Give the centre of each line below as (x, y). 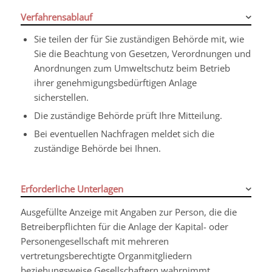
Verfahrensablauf (56, 17)
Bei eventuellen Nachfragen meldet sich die (124, 133)
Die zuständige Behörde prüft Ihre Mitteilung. (128, 115)
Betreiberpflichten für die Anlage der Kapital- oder (124, 227)
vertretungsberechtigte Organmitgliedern (106, 256)
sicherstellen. (61, 97)
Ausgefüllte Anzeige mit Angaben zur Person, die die (128, 212)
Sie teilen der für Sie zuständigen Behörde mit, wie (139, 39)
